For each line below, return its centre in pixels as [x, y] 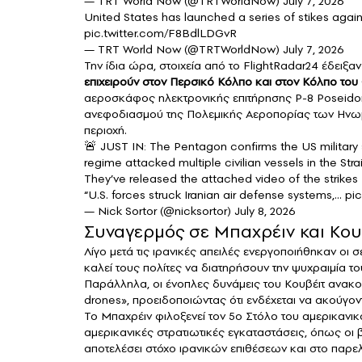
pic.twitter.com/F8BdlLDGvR [160, 34]
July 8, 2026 [265, 211]
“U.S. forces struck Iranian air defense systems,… [215, 195]
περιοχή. [105, 130]
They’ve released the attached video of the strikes [221, 179]
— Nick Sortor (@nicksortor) [159, 211]
